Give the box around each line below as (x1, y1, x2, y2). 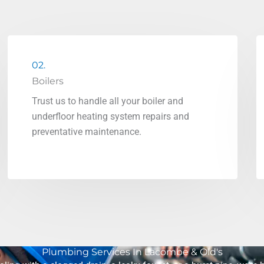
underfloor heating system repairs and (32, 111, 190, 122)
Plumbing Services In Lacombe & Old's (41, 246, 223, 258)
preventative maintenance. (32, 126, 142, 137)
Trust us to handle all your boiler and (32, 95, 184, 107)
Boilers (32, 75, 64, 87)
